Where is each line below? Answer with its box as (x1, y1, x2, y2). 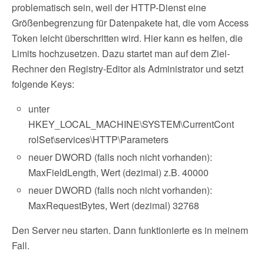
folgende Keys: (12, 77, 74, 91)
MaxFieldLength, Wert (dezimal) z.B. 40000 (28, 166, 209, 180)
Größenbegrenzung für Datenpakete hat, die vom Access (12, 16, 249, 29)
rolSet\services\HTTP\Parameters (28, 133, 169, 146)
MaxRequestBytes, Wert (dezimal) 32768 (28, 199, 200, 213)
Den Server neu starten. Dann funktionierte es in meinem (12, 223, 248, 237)
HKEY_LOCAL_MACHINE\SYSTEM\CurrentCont (28, 117, 235, 131)
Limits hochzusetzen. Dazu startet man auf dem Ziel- (12, 47, 230, 60)
